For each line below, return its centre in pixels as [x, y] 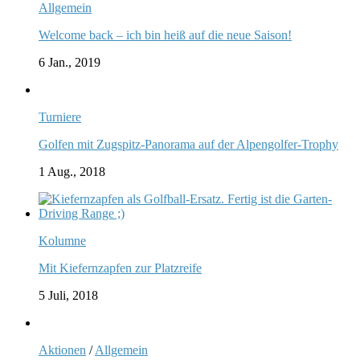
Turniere [60, 117]
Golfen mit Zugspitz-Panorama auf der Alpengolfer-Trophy [188, 144]
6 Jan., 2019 [70, 62]
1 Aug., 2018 [72, 171]
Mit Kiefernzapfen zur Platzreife [120, 268]
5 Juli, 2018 [68, 295]
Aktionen [62, 350]
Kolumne [62, 240]
